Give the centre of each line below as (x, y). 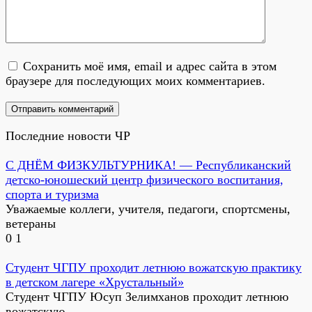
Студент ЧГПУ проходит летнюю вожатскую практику (154, 267)
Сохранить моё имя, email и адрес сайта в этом (150, 66)
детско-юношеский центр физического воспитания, (145, 180)
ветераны (31, 224)
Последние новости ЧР (68, 136)
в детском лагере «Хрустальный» (95, 282)
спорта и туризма (52, 194)
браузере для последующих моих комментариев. (135, 81)
